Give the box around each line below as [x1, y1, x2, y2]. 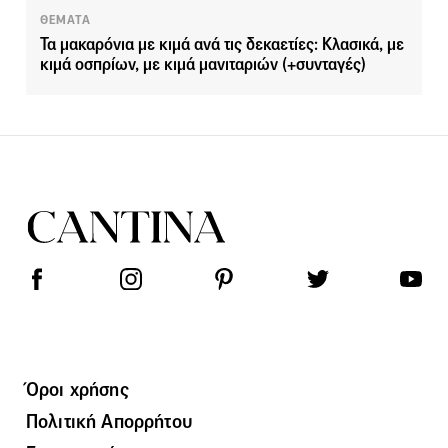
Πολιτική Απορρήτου [26, 408, 192, 433]
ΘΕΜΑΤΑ [40, 11, 91, 28]
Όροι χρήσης [26, 376, 129, 401]
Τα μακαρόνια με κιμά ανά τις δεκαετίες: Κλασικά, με [40, 33, 404, 55]
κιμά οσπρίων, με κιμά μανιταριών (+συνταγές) [40, 53, 366, 75]
